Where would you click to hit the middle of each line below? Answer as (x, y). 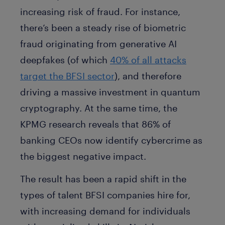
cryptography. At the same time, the (99, 108)
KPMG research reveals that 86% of (95, 124)
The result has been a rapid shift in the (103, 179)
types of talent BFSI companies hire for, (105, 195)
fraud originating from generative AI (98, 44)
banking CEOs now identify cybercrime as (111, 140)
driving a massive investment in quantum (110, 92)
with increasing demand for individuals (105, 211)
